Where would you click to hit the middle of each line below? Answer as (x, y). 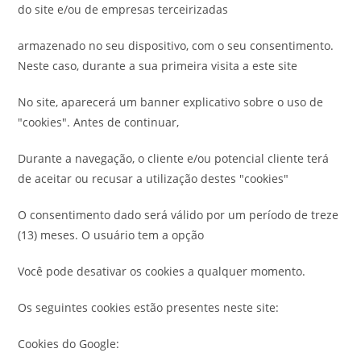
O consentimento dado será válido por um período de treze (178, 215)
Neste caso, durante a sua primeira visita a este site (158, 66)
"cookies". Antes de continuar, (99, 122)
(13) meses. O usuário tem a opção (111, 235)
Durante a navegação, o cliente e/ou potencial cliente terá (174, 158)
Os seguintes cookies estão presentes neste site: (149, 307)
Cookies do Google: (69, 344)
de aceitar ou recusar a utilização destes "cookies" (154, 178)
